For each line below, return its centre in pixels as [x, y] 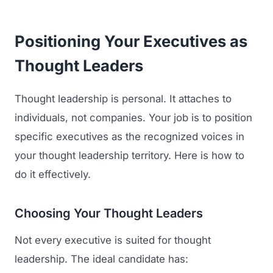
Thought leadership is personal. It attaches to [123, 98]
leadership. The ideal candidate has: [101, 259]
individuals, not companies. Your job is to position [133, 117]
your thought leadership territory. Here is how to [129, 155]
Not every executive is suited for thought [113, 240]
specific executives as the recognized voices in [129, 136]
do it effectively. [53, 174]
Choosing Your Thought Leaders [109, 213]
